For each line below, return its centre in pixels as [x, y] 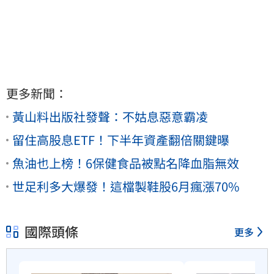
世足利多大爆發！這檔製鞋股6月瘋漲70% [126, 186]
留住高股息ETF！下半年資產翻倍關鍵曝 [121, 139]
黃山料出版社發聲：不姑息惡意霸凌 [110, 116]
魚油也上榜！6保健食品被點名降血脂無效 [126, 163]
